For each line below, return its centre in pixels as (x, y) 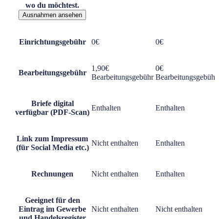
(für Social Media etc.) (52, 147)
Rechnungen (52, 174)
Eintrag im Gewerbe (52, 209)
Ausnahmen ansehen (52, 15)
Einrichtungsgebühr (52, 42)
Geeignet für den (52, 200)
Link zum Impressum (52, 138)
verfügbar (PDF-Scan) (52, 112)
